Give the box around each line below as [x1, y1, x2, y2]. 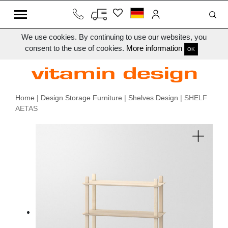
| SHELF [178, 94, 207, 102]
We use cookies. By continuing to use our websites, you [21, 33, 207, 41]
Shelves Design [128, 94, 178, 102]
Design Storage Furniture [41, 94, 122, 102]
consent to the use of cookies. [25, 44, 126, 53]
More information [126, 44, 182, 53]
